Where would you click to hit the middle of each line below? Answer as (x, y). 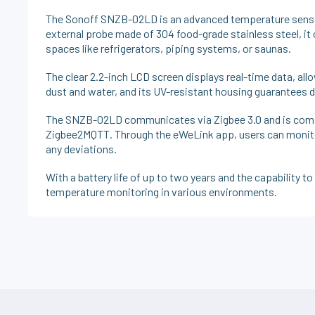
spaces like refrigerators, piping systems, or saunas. (169, 49)
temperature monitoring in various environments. (162, 192)
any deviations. (82, 149)
